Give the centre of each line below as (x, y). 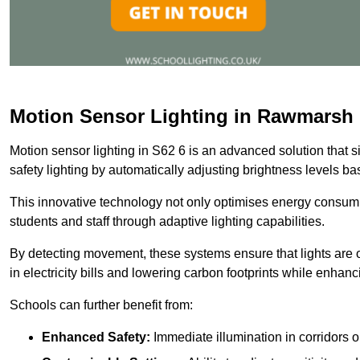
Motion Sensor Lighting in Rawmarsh (182, 116)
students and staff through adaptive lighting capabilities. (167, 221)
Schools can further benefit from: (101, 305)
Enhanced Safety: (96, 337)
